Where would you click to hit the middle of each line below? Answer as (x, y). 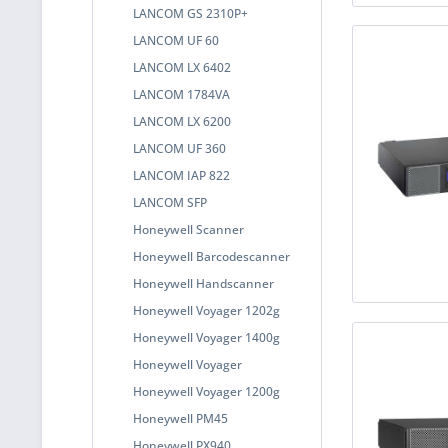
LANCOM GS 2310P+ (190, 13)
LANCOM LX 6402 (182, 67)
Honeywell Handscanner (203, 283)
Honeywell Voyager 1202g (206, 310)
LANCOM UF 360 (179, 148)
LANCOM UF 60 (176, 40)
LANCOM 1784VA (181, 94)
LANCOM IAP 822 (181, 175)
